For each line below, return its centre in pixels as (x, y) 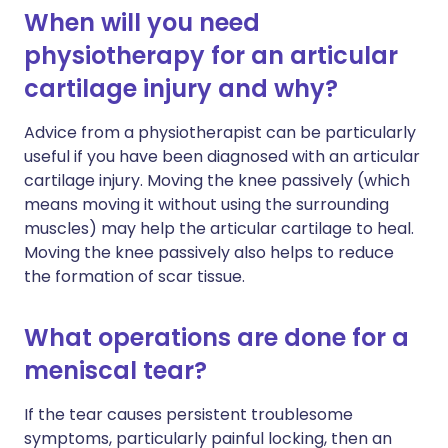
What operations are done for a (216, 337)
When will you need (142, 22)
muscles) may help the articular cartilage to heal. (219, 228)
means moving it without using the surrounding (206, 204)
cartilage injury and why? (181, 88)
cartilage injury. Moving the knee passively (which (217, 180)
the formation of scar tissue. (134, 276)
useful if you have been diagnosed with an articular (222, 156)
